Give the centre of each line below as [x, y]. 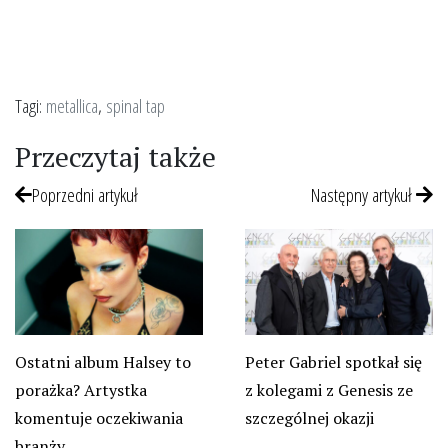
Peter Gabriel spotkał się [333, 361]
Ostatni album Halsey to [103, 361]
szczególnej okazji [309, 417]
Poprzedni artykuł [85, 194]
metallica [72, 105]
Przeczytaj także [115, 156]
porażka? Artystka [81, 389]
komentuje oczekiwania [99, 417]
